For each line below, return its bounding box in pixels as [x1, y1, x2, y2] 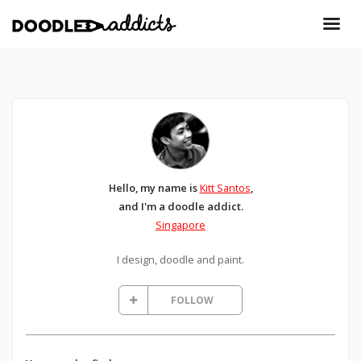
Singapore [156, 218, 205, 233]
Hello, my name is [108, 180, 200, 196]
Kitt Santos [199, 180, 251, 196]
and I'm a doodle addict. [118, 199, 243, 214]
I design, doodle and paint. [117, 252, 244, 268]
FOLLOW [170, 293, 214, 308]
